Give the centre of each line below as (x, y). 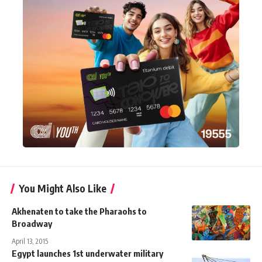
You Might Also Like (63, 189)
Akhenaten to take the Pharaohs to (79, 211)
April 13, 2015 (30, 242)
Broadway (32, 224)
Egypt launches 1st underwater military (87, 254)
